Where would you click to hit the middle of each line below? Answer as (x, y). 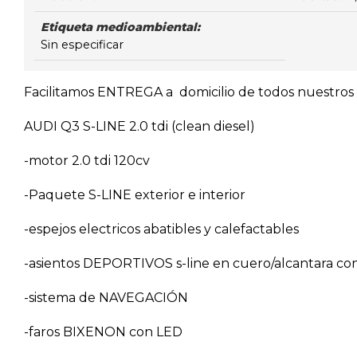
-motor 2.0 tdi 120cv (87, 161)
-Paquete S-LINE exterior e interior (136, 195)
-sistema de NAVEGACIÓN (108, 298)
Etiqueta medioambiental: (120, 27)
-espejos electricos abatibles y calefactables (163, 229)
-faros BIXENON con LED (103, 332)
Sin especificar (82, 45)
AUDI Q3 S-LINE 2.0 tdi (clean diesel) (139, 127)
